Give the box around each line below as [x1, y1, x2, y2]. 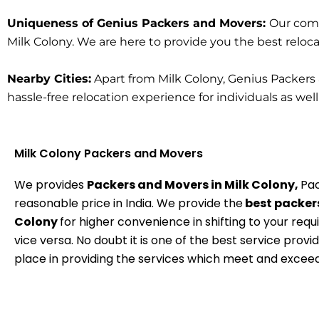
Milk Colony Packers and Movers [14, 145, 203, 162]
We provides [14, 177, 87, 194]
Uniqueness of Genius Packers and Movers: [7, 16, 269, 31]
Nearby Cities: [7, 71, 91, 85]
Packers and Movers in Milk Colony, [87, 177, 300, 194]
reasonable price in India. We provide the [14, 195, 243, 212]
